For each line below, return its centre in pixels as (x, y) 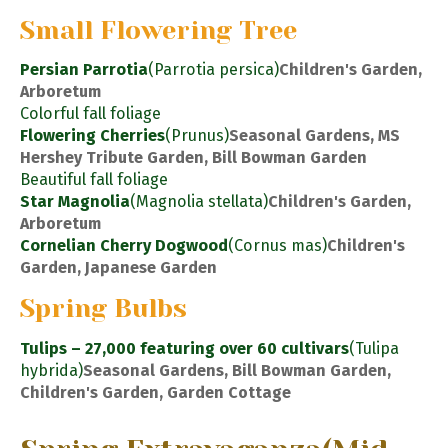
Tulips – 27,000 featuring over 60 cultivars (184, 349)
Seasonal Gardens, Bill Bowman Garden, (237, 371)
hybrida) (51, 371)
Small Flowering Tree (158, 29)
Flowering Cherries (92, 136)
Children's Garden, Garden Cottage (155, 393)
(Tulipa (374, 349)
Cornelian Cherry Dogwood (124, 246)
